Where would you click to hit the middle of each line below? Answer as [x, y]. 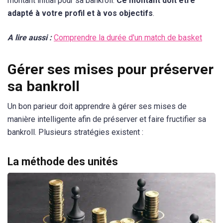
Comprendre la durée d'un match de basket [128, 38]
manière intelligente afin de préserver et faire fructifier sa [107, 119]
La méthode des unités [63, 161]
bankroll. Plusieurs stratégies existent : [75, 132]
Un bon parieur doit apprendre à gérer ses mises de [97, 106]
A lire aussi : [30, 38]
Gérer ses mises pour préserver [111, 69]
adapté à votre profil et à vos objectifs [80, 13]
